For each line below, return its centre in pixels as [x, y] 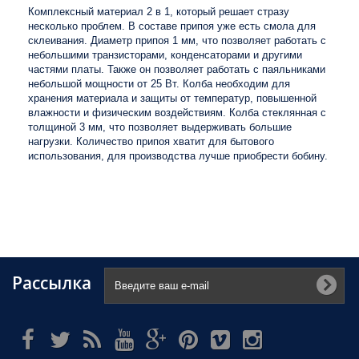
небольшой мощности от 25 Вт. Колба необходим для [159, 84]
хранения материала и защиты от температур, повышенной [172, 98]
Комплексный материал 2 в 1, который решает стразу [159, 12]
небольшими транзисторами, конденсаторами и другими [165, 55]
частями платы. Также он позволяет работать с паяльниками [177, 69]
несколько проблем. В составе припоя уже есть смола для [172, 26]
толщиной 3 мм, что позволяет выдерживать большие [160, 127]
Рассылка [52, 283]
